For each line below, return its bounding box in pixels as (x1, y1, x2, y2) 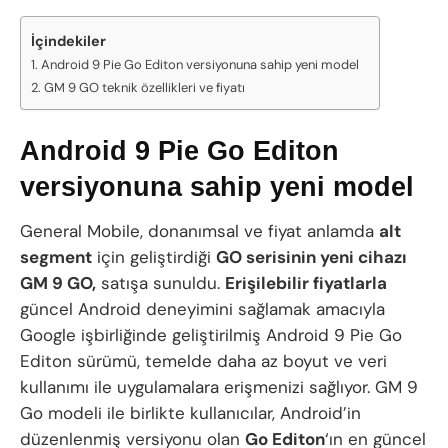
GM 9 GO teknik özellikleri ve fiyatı (43, 79, 245, 97)
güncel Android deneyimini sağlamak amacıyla (20, 298, 385, 321)
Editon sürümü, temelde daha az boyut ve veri (20, 350, 387, 373)
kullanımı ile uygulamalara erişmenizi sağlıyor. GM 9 (20, 376, 418, 399)
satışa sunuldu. (96, 272, 225, 295)
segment (20, 246, 92, 269)
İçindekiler (31, 32, 106, 51)
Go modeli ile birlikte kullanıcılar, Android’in (20, 402, 361, 425)
